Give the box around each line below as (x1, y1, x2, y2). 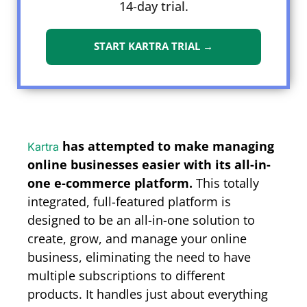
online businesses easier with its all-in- (27, 156, 271, 173)
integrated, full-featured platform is (27, 193, 231, 210)
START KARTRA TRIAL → (94, 39, 213, 53)
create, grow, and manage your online (27, 230, 247, 247)
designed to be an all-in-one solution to (27, 212, 255, 229)
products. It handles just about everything (27, 286, 268, 303)
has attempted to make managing (59, 138, 274, 155)
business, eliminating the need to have (27, 249, 251, 266)
